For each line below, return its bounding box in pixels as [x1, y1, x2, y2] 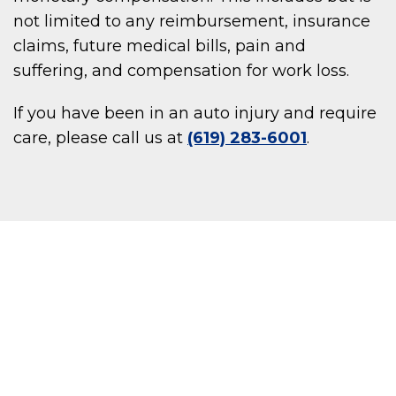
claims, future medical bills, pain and [13, 36, 306, 57]
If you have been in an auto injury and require [13, 103, 377, 124]
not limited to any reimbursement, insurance [13, 11, 370, 32]
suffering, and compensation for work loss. [13, 61, 349, 81]
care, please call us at [13, 128, 187, 148]
